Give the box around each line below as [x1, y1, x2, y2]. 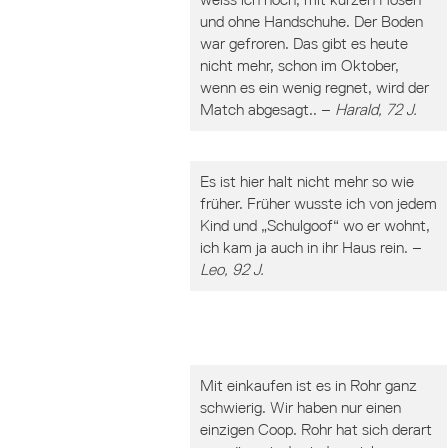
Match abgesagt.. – [200, 100, 335, 119]
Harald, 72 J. [335, 100, 417, 119]
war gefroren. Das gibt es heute [200, 34, 408, 53]
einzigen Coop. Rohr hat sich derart [200, 420, 432, 439]
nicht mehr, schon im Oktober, [200, 56, 399, 75]
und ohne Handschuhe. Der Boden [200, 12, 423, 31]
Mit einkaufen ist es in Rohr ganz [200, 376, 417, 395]
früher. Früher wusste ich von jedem [200, 194, 437, 213]
